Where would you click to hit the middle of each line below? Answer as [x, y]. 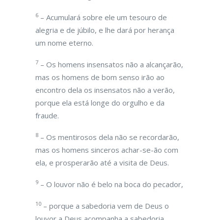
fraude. [47, 115]
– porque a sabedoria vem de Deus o [105, 206]
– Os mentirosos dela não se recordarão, [109, 137]
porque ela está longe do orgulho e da [100, 103]
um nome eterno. [64, 43]
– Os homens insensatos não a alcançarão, [111, 64]
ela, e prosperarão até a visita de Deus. [102, 163]
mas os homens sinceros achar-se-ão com [107, 150]
